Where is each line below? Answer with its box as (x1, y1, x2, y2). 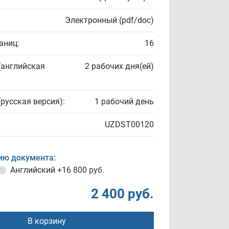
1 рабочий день (95, 97, 154, 106)
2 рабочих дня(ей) (85, 61, 154, 71)
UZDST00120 (105, 120, 154, 129)
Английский (10, 165, 57, 175)
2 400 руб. (91, 186, 154, 201)
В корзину (27, 216, 66, 226)
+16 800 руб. (57, 165, 104, 175)
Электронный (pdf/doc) (65, 15, 154, 25)
